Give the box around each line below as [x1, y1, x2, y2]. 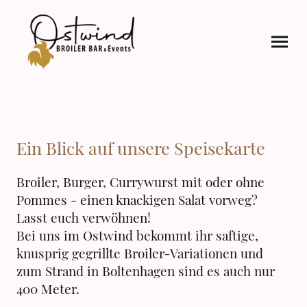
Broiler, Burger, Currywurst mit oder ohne [16, 173, 265, 191]
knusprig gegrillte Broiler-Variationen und [16, 244, 263, 262]
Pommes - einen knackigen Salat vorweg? [16, 191, 258, 209]
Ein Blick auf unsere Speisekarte [16, 136, 265, 159]
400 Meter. [16, 280, 79, 298]
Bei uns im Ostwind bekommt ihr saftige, [16, 226, 258, 245]
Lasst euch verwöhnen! [16, 208, 151, 227]
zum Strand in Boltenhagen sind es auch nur [16, 262, 275, 280]
